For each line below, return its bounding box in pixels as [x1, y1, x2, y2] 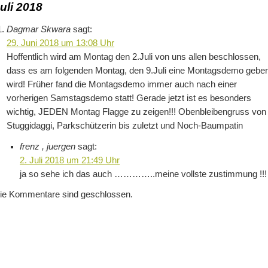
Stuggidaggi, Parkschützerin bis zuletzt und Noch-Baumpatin [7, 120, 243, 130]
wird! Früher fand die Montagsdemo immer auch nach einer [7, 79, 237, 89]
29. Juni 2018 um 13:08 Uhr [7, 38, 115, 48]
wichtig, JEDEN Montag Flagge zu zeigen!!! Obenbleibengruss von [7, 106, 267, 117]
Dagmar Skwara [7, 24, 71, 34]
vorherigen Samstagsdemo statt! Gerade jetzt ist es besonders [7, 93, 252, 103]
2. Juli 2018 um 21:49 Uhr [20, 155, 120, 165]
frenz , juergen [20, 141, 76, 151]
